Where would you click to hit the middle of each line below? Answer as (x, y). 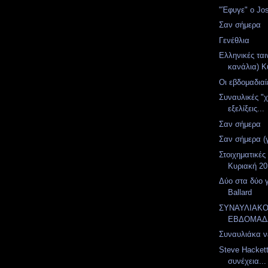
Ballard (240, 192)
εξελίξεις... (246, 109)
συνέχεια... (247, 261)
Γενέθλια (234, 40)
